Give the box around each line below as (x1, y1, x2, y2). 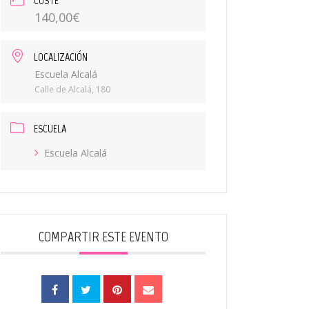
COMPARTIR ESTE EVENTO (38, 228, 168, 245)
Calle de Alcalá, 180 (34, 83, 111, 95)
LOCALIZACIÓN (34, 50, 88, 63)
